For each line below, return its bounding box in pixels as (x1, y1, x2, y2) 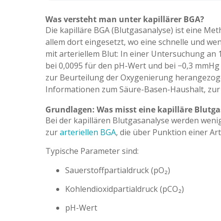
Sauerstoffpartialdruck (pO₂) (65, 164, 170, 176)
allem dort (45, 37, 85, 48)
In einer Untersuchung (120, 48, 207, 60)
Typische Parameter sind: (45, 146, 139, 157)
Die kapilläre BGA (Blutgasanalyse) (45, 25, 175, 36)
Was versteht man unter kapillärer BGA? (45, 14, 204, 25)
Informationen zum (45, 84, 119, 95)
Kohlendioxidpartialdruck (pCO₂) (65, 183, 184, 194)
